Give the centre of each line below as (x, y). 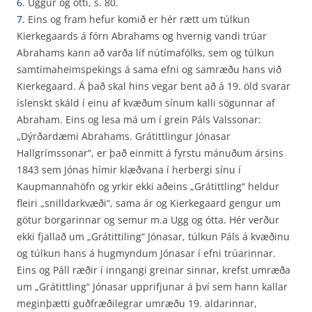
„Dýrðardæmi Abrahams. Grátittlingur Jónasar (124, 136)
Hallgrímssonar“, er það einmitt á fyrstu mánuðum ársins (150, 153)
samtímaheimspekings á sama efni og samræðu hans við (149, 69)
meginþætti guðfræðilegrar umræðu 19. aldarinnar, (137, 303)
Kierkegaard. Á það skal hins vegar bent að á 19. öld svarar (154, 86)
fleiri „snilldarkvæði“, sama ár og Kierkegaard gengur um (149, 203)
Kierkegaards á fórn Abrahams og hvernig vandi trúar (142, 36)
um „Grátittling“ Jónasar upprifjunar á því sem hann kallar (152, 287)
